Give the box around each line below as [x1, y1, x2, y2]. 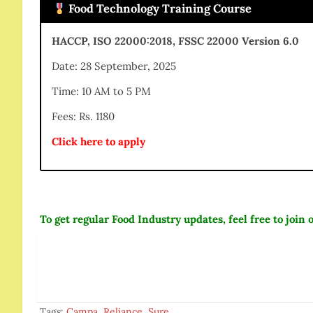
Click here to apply [52, 134, 145, 148]
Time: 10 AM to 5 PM [52, 84, 151, 98]
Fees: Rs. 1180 [52, 109, 115, 123]
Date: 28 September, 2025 [52, 59, 176, 73]
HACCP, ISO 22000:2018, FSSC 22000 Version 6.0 [52, 34, 299, 48]
